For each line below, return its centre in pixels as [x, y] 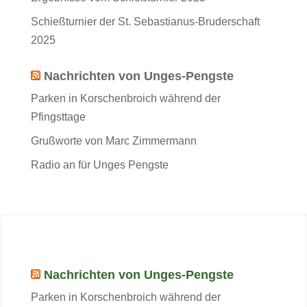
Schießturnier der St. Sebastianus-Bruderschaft [145, 22]
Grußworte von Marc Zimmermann [113, 141]
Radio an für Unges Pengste [99, 165]
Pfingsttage [58, 117]
